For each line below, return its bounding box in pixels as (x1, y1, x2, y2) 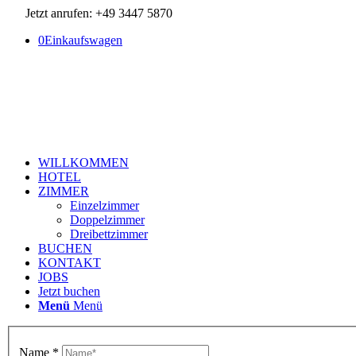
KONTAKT (38, 256, 101, 269)
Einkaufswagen (44, 33, 122, 47)
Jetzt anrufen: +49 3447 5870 (6, 6, 172, 20)
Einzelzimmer (70, 199, 139, 212)
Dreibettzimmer (70, 227, 148, 241)
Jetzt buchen (38, 284, 100, 298)
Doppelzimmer (70, 213, 145, 226)
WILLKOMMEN (38, 156, 129, 169)
